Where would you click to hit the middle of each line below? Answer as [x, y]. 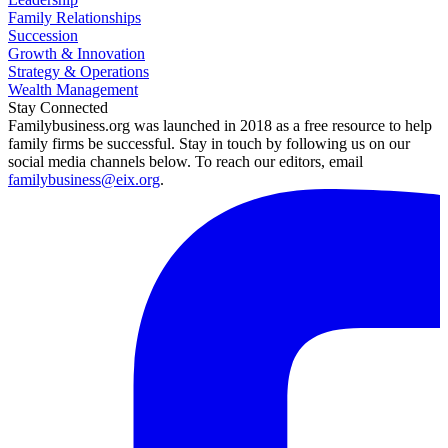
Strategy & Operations [78, 72]
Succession [43, 36]
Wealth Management [73, 90]
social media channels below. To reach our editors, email [185, 162]
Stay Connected [58, 108]
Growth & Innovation [76, 54]
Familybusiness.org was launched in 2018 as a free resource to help [220, 126]
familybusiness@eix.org [84, 180]
